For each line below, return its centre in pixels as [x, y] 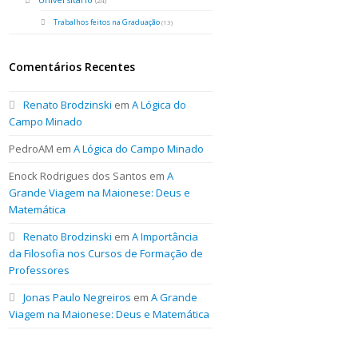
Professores [40, 270]
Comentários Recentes [72, 66]
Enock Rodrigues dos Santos [78, 175]
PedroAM [32, 148]
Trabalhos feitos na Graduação [107, 22]
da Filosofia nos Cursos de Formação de [106, 253]
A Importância [165, 236]
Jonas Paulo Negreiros [78, 297]
